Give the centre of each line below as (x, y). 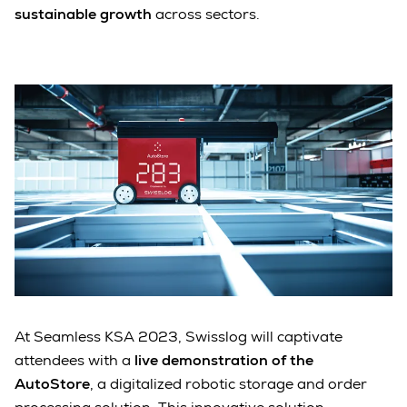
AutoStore (52, 384)
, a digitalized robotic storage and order (228, 384)
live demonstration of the (224, 361)
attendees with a (74, 361)
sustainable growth (83, 14)
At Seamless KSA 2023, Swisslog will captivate (179, 337)
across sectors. (208, 14)
